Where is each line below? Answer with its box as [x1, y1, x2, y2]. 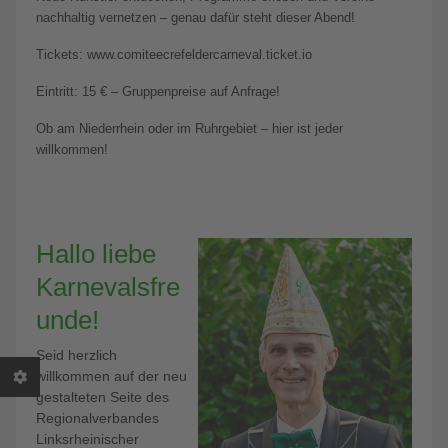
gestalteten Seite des [36, 388, 170, 405]
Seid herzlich [36, 346, 118, 363]
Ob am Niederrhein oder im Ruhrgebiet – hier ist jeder [36, 120, 344, 136]
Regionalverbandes [36, 409, 160, 426]
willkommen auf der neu [36, 367, 188, 384]
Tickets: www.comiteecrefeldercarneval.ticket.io [36, 46, 313, 62]
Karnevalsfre [36, 272, 181, 301]
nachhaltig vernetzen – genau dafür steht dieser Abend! [36, 9, 356, 25]
